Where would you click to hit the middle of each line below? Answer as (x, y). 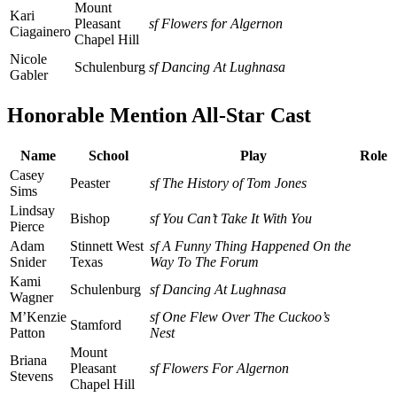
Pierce (27, 226)
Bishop (90, 218)
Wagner (31, 297)
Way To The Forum (204, 261)
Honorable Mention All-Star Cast (159, 115)
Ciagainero (40, 32)
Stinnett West (107, 245)
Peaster (90, 183)
